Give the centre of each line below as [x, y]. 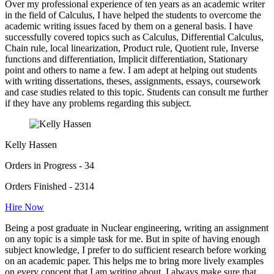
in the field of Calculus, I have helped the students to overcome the [133, 15]
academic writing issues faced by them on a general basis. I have [129, 26]
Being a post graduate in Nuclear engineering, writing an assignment [137, 228]
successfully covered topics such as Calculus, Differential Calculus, [134, 37]
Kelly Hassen [31, 145]
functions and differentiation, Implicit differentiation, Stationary [126, 59]
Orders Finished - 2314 [50, 187]
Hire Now [24, 207]
